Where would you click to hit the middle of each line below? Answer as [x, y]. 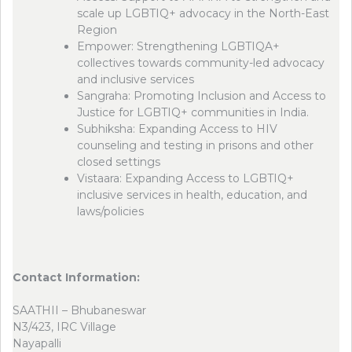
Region [97, 30]
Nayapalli [37, 343]
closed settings [119, 162]
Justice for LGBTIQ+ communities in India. [193, 112]
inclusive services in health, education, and [192, 195]
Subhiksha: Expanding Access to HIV [177, 129]
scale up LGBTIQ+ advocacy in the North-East [203, 13]
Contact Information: [76, 277]
